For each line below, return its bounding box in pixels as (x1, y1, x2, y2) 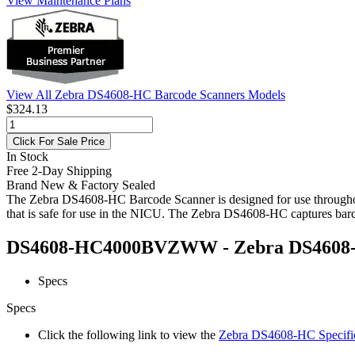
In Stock (6, 149, 48, 163)
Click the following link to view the (38, 327, 219, 342)
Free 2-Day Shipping (6, 163, 112, 177)
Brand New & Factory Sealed (6, 177, 155, 192)
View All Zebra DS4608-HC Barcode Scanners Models (6, 87, 285, 101)
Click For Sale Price (13, 135, 105, 147)
